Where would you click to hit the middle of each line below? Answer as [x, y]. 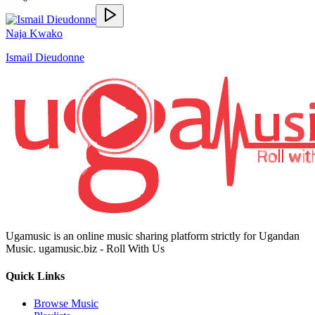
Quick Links [35, 276]
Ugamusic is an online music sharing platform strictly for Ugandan [153, 236]
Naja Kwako [34, 33]
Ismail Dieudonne [45, 57]
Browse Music [66, 304]
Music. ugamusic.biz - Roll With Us [85, 248]
